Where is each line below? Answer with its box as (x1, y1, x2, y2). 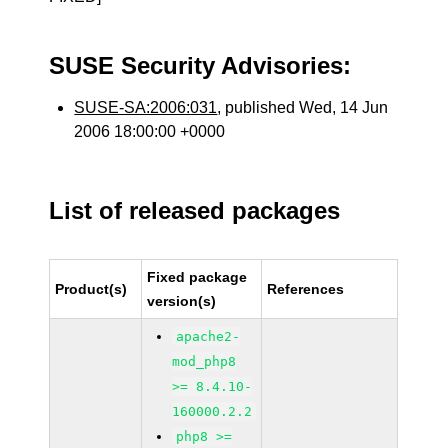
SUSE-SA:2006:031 (74, 99, 218, 116)
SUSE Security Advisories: (49, 52, 352, 79)
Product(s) (55, 281, 128, 297)
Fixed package (147, 269, 248, 285)
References (267, 281, 345, 297)
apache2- (176, 329, 241, 344)
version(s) (147, 293, 217, 309)
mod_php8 (172, 354, 237, 369)
